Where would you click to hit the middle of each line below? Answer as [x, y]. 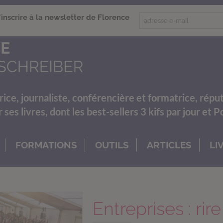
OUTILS [112, 145]
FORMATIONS [46, 145]
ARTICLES [169, 145]
